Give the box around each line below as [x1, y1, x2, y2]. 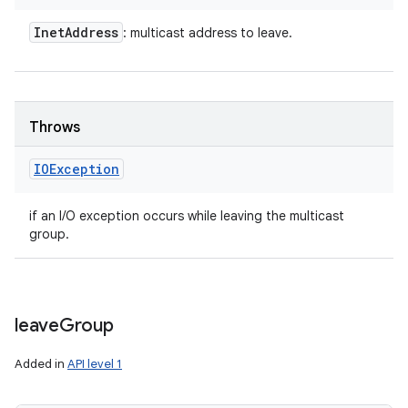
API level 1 [67, 356, 122, 372]
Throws [29, 118, 80, 137]
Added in [15, 356, 67, 372]
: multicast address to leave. [123, 25, 292, 41]
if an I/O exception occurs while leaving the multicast [29, 208, 344, 224]
